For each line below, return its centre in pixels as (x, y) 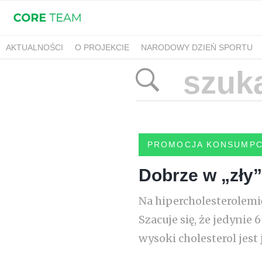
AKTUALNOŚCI (35, 47)
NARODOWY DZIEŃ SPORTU (197, 47)
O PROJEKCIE (102, 47)
